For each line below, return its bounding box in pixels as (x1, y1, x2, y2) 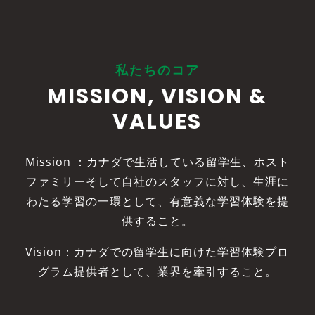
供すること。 (121, 213, 193, 229)
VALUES (112, 107, 202, 137)
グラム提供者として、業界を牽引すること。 (37, 264, 277, 280)
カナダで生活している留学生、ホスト (86, 154, 290, 170)
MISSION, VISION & (47, 82, 268, 112)
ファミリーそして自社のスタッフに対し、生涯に (25, 174, 289, 190)
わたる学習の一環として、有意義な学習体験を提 (25, 193, 289, 210)
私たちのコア (115, 61, 200, 79)
